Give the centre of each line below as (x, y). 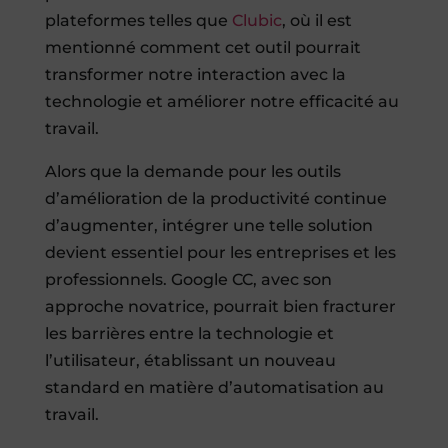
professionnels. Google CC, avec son (188, 280)
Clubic (256, 21)
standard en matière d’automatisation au (214, 388)
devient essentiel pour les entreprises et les (220, 253)
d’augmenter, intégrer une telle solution (208, 226)
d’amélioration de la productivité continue (215, 199)
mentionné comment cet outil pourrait (202, 48)
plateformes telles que (138, 21)
